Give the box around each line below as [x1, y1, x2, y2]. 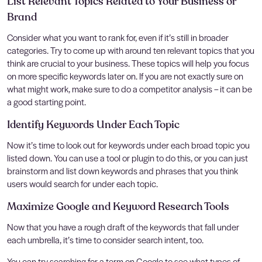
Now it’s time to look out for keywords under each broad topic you [7, 138, 250, 151]
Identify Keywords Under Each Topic [7, 117, 180, 132]
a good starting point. [7, 95, 86, 108]
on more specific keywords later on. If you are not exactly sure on [7, 69, 243, 82]
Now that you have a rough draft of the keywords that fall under [7, 220, 239, 233]
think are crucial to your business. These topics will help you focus [7, 56, 249, 69]
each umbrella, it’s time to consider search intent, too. [7, 233, 204, 246]
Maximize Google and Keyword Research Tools [7, 199, 229, 213]
